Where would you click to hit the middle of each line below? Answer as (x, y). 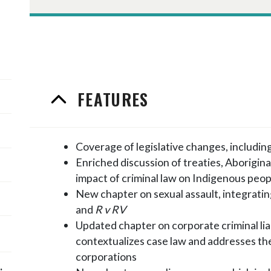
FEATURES (113, 100)
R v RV (110, 210)
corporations (106, 257)
